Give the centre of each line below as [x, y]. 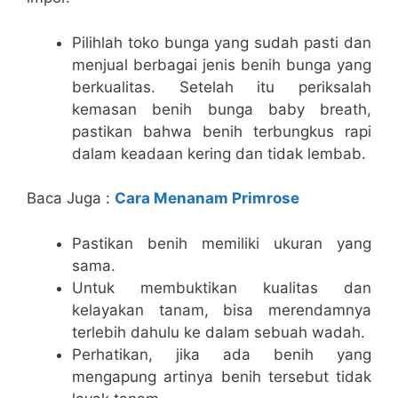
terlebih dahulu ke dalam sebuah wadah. [219, 332]
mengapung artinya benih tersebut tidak [222, 376]
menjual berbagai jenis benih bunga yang [222, 64]
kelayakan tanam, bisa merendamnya [222, 310]
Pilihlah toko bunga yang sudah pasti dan [222, 42]
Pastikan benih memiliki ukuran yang [222, 243]
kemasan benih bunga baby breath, [222, 109]
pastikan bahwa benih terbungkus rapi [222, 131]
